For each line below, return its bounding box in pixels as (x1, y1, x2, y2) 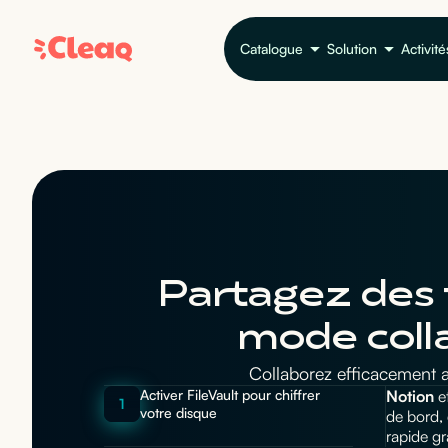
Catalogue (240, 40, 303, 58)
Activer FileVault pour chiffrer (140, 386, 320, 404)
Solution (327, 40, 377, 58)
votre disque (140, 404, 217, 422)
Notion (386, 386, 434, 407)
